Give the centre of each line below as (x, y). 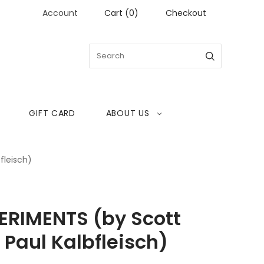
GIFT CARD (52, 113)
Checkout (186, 13)
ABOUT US (128, 113)
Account (60, 13)
